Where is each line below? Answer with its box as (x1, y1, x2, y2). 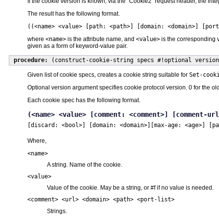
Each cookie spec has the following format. (27, 96, 140, 104)
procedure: (13, 57, 48, 64)
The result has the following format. (27, 10, 120, 17)
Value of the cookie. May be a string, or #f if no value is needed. (47, 184, 214, 192)
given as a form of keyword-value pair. (27, 42, 128, 49)
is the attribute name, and (66, 35, 136, 43)
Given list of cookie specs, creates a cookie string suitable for (27, 71, 189, 78)
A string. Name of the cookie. (47, 161, 122, 169)
